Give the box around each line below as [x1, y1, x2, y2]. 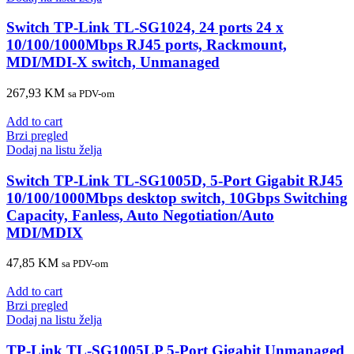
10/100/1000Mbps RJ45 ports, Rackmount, [6, 36, 287, 54]
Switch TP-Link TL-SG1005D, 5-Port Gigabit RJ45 [6, 171, 343, 189]
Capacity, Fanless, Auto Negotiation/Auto [6, 206, 274, 224]
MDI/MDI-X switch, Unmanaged [6, 54, 220, 71]
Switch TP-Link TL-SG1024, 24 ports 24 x [6, 19, 284, 36]
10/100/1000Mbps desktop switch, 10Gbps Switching [6, 189, 348, 206]
